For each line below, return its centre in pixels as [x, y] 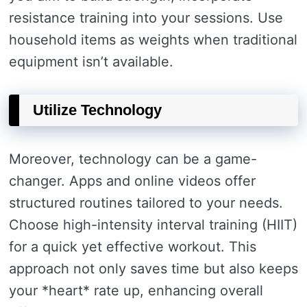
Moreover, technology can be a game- [133, 159]
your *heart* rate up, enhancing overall [136, 291]
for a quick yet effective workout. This [133, 247]
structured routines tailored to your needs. [146, 203]
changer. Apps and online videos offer [132, 181]
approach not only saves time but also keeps [153, 269]
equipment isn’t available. [91, 62]
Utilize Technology [97, 110]
